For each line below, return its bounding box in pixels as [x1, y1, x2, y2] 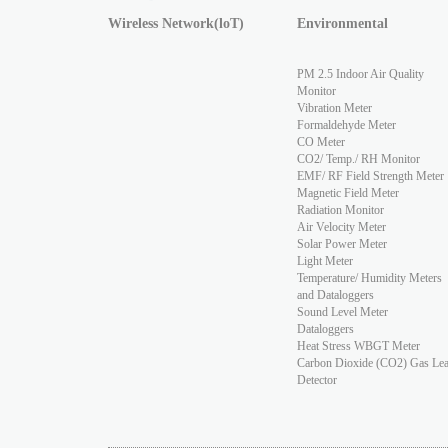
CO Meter [296, 135, 345, 150]
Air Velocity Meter [296, 220, 386, 235]
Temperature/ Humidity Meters [296, 271, 442, 286]
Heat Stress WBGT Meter [296, 339, 420, 354]
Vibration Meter [296, 101, 372, 116]
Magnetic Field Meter [296, 186, 399, 201]
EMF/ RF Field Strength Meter [296, 169, 444, 184]
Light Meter [296, 254, 353, 269]
